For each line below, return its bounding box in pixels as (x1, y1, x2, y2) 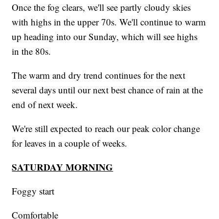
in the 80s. (12, 45, 51, 58)
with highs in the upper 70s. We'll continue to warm (12, 16, 206, 28)
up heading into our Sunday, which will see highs (12, 30, 198, 43)
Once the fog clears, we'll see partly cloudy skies (12, 1, 191, 14)
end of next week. (12, 98, 78, 111)
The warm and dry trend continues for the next (12, 69, 186, 82)
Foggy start (12, 185, 55, 197)
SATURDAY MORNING (12, 160, 113, 174)
